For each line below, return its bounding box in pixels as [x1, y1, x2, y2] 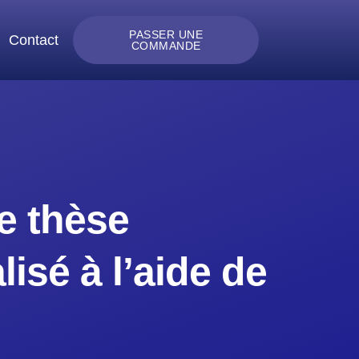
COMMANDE [131, 39, 201, 52]
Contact [9, 32, 59, 48]
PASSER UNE [129, 28, 204, 41]
